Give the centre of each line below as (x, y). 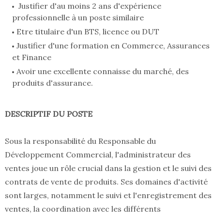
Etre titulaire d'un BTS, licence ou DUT (88, 32)
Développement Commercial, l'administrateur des (98, 155)
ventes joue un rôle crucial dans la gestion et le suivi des (108, 168)
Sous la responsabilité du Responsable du (80, 141)
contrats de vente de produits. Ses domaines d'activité (106, 182)
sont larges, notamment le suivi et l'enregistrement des (108, 195)
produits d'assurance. (53, 83)
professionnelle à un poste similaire (78, 18)
